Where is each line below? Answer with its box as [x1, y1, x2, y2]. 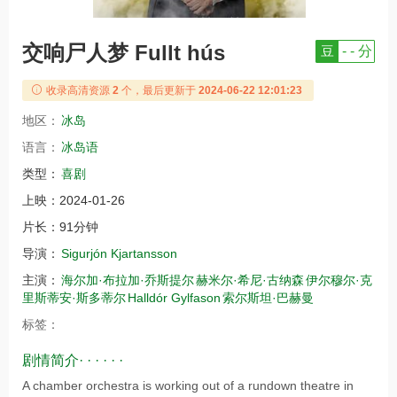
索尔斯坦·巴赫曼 [222, 291, 314, 305]
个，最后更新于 [121, 84, 196, 97]
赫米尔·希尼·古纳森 [196, 273, 304, 287]
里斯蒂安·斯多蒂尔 [22, 291, 126, 305]
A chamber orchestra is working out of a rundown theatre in [22, 378, 354, 393]
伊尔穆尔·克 [306, 273, 372, 287]
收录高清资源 [43, 84, 110, 97]
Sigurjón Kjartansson [61, 246, 177, 261]
